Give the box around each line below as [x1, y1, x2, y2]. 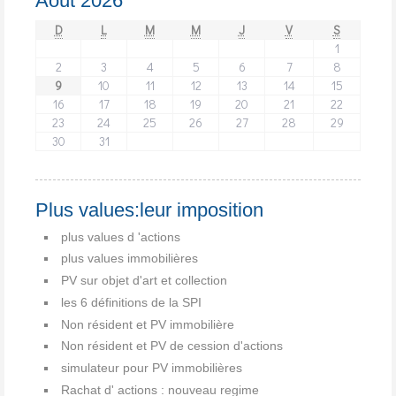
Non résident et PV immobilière [61, 316, 234, 331]
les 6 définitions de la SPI [61, 294, 202, 309]
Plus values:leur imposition [35, 198, 263, 221]
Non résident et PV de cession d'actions [61, 339, 283, 354]
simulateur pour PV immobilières [61, 361, 242, 376]
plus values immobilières [61, 251, 198, 266]
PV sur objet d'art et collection [61, 273, 227, 288]
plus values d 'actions [61, 229, 180, 244]
